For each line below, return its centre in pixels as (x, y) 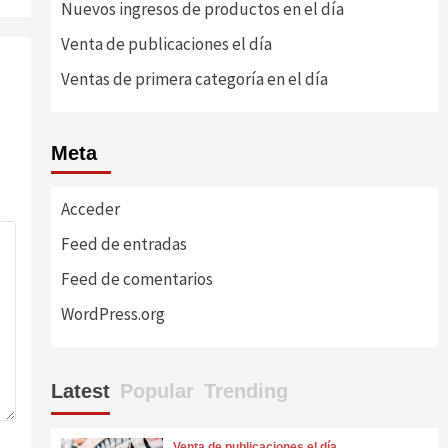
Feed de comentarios (136, 279)
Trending (245, 391)
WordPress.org (112, 314)
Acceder (90, 209)
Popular (156, 391)
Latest (80, 391)
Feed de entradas (123, 244)
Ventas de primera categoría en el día (194, 79)
